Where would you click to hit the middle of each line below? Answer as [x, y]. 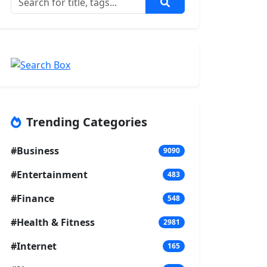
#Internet [34, 246]
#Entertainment [49, 174]
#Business [35, 150]
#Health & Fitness [53, 222]
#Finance [32, 198]
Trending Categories [87, 122]
